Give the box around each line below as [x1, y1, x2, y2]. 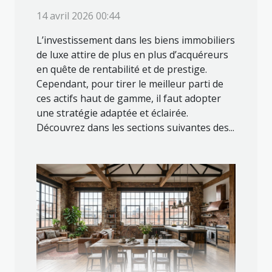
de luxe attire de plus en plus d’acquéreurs [36, 48, 228, 61]
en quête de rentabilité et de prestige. [36, 63, 207, 76]
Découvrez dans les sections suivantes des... [36, 121, 234, 134]
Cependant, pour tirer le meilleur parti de [36, 77, 223, 90]
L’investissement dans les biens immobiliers [36, 33, 235, 47]
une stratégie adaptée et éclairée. [36, 106, 188, 120]
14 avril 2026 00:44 [36, 9, 120, 22]
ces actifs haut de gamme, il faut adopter [36, 92, 221, 105]
